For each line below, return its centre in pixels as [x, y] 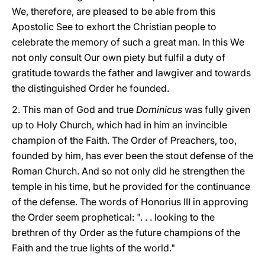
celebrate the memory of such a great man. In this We [128, 42]
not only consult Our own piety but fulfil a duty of [119, 57]
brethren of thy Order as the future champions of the [126, 232]
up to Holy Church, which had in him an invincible [119, 125]
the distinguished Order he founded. [91, 88]
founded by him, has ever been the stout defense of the [132, 156]
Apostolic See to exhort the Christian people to [114, 27]
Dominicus [159, 109]
